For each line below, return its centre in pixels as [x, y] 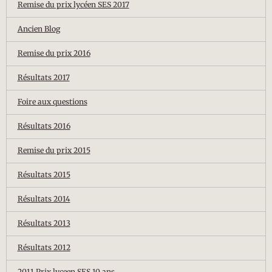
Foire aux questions [52, 102]
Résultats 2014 [44, 199]
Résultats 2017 [43, 78]
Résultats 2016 [44, 126]
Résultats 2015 [44, 175]
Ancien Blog [39, 29]
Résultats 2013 [44, 223]
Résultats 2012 [44, 248]
